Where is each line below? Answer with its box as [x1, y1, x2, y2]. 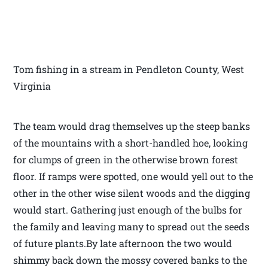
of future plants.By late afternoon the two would [13, 236, 233, 249]
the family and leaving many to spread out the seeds [13, 220, 250, 233]
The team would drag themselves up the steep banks [13, 119, 251, 132]
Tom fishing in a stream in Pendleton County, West [13, 62, 245, 75]
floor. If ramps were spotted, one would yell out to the [13, 169, 254, 182]
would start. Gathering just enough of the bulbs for [13, 203, 243, 216]
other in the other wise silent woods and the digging [13, 186, 251, 199]
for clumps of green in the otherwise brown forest [13, 153, 239, 166]
